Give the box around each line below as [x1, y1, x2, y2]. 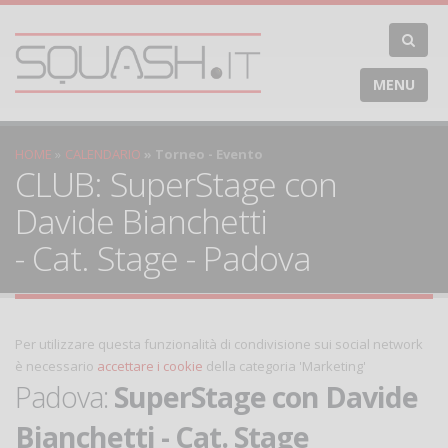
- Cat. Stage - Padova [15, 235, 311, 281]
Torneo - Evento [155, 145, 263, 163]
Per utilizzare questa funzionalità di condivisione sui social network [15, 335, 423, 353]
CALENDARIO [64, 145, 141, 163]
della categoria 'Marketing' [203, 357, 366, 375]
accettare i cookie [97, 357, 203, 375]
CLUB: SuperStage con [15, 161, 337, 207]
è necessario [15, 357, 97, 375]
